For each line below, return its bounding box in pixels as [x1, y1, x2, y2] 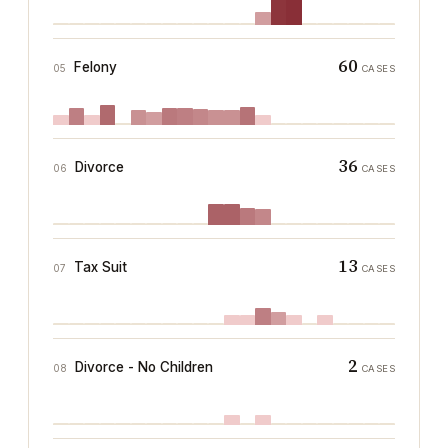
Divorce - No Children [75, 359, 213, 375]
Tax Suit [74, 259, 127, 275]
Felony [74, 59, 117, 75]
